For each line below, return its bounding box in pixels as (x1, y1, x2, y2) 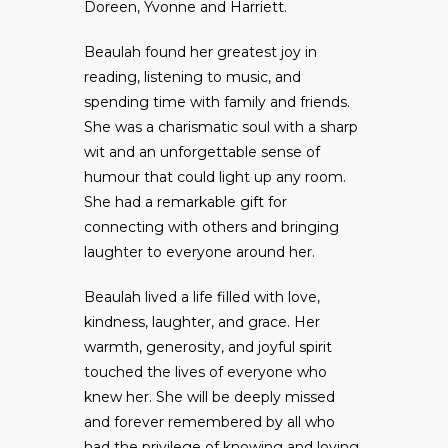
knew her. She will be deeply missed (84, 388, 335, 407)
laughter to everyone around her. (84, 243, 315, 262)
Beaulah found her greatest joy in (84, 43, 317, 62)
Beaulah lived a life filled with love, (84, 288, 320, 307)
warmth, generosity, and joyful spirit (84, 338, 332, 357)
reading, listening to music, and (84, 68, 301, 87)
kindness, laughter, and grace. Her (84, 313, 320, 332)
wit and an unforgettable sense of (84, 143, 320, 162)
